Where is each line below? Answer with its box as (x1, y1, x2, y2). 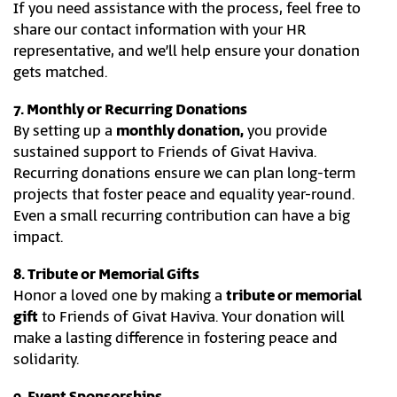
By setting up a (13, 121, 116, 142)
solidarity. (13, 349, 79, 370)
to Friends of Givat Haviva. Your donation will (38, 307, 345, 328)
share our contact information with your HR (13, 19, 306, 41)
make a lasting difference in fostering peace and (13, 328, 338, 349)
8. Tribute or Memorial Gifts (13, 264, 199, 285)
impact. (13, 227, 63, 248)
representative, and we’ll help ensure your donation (13, 41, 360, 62)
